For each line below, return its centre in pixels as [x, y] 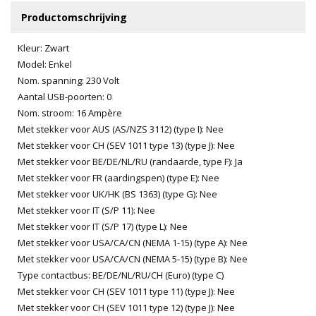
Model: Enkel [45, 64]
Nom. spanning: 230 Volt [68, 80]
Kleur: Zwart [43, 48]
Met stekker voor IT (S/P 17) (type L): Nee [103, 226]
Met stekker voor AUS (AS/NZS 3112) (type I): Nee [121, 129]
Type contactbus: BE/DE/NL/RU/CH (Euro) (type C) [121, 275]
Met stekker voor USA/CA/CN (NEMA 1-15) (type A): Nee [133, 242]
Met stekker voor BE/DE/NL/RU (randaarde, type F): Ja [130, 161]
